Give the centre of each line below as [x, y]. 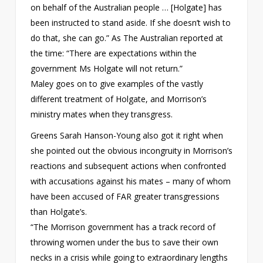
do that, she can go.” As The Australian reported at [127, 38]
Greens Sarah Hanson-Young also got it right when [127, 135]
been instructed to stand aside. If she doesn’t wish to [130, 22]
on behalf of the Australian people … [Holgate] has [126, 7]
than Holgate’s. [58, 211]
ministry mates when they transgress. [101, 114]
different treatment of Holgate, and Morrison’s [118, 99]
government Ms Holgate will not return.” [106, 68]
